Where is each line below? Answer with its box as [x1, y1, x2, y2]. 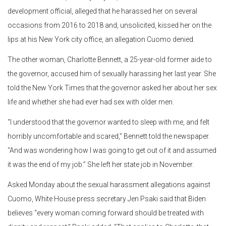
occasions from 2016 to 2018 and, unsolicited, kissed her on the [8, 21, 211, 30]
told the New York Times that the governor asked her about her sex [8, 84, 217, 92]
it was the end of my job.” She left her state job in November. [8, 160, 194, 169]
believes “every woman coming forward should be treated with [8, 209, 204, 217]
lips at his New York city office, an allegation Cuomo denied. [8, 35, 195, 44]
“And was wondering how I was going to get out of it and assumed [8, 146, 216, 155]
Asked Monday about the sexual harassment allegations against [8, 181, 210, 189]
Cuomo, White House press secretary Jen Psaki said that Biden [8, 195, 206, 203]
